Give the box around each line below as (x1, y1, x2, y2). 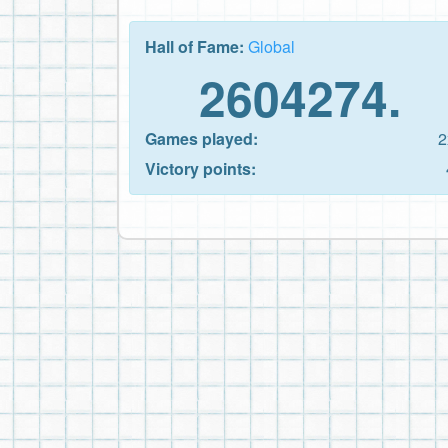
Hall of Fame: (145, 34, 248, 58)
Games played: (145, 126, 258, 150)
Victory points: (145, 156, 256, 180)
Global (248, 34, 295, 58)
